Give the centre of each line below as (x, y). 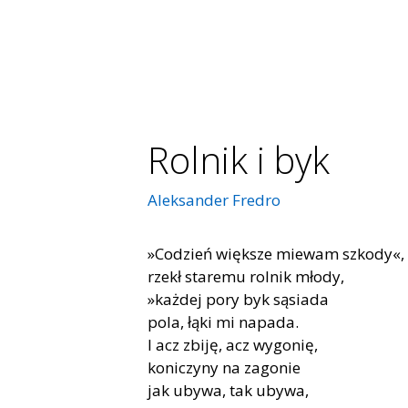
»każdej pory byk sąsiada (238, 300)
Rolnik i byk (239, 160)
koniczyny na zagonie (224, 368)
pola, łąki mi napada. (223, 322)
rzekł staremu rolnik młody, (246, 277)
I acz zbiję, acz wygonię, (233, 345)
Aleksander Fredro (214, 200)
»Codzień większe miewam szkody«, (276, 254)
